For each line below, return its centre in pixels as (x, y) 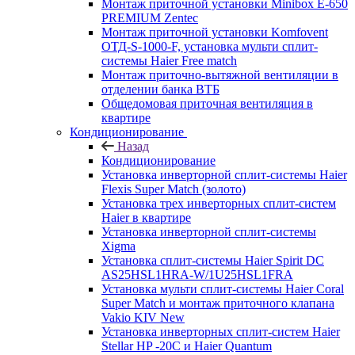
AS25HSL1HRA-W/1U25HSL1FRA (197, 274)
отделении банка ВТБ (160, 89)
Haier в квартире (146, 217)
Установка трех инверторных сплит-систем (219, 203)
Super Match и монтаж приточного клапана (218, 303)
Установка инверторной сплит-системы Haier (224, 174)
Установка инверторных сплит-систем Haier (221, 331)
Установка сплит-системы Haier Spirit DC (213, 260)
